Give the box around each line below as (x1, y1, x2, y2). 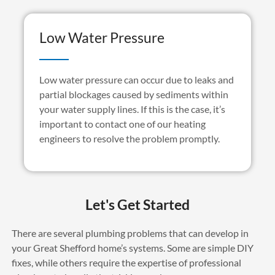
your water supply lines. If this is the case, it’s (39, 103, 225, 115)
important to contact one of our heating (39, 118, 206, 130)
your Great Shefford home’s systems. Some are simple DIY (11, 242, 254, 254)
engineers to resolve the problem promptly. (39, 133, 220, 145)
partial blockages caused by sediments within (39, 88, 228, 101)
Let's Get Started (85, 196, 190, 214)
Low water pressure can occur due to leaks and (39, 74, 234, 86)
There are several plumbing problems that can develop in (11, 227, 249, 239)
